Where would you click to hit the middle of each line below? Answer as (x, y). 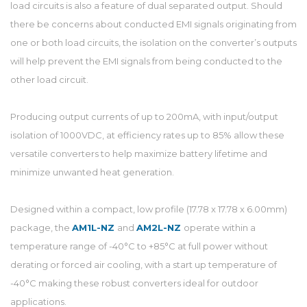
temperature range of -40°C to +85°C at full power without (139, 246)
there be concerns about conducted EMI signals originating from (153, 24)
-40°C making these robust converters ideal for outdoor (134, 283)
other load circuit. (49, 79)
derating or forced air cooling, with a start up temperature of (144, 265)
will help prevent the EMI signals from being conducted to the (146, 61)
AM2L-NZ (160, 228)
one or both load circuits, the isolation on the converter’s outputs (153, 42)
